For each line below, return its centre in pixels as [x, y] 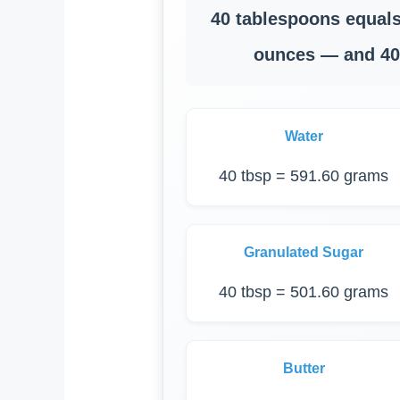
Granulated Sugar [304, 252]
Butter [304, 368]
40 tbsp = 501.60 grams [304, 292]
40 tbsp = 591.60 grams [304, 175]
